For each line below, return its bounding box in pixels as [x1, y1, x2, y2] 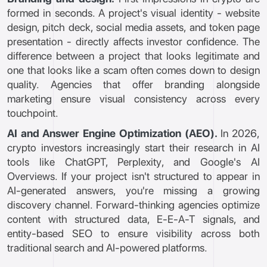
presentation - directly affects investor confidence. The [7, 35, 260, 48]
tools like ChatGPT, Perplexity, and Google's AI [7, 156, 260, 168]
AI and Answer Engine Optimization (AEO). [7, 127, 218, 139]
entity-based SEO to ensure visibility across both [7, 227, 260, 240]
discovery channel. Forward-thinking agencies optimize [7, 198, 260, 211]
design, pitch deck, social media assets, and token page [7, 21, 260, 33]
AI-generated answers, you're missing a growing [7, 184, 260, 197]
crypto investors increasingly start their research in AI [7, 141, 260, 154]
